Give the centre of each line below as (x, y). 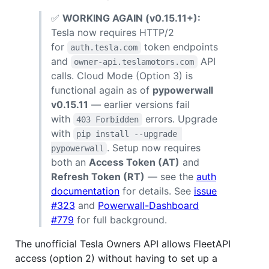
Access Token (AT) (134, 162)
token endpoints (181, 47)
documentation (85, 191)
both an (70, 162)
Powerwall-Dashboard (148, 205)
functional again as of (102, 90)
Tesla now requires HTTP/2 (113, 32)
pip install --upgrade (129, 134)
